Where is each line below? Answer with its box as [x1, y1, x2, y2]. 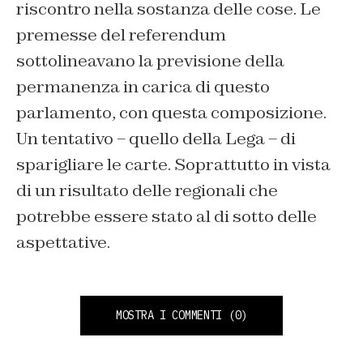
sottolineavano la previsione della [16, 50, 284, 72]
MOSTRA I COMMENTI [115, 308, 223, 323]
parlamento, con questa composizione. [16, 102, 327, 124]
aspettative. [16, 232, 110, 254]
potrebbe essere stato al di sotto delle [16, 206, 317, 228]
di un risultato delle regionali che [16, 180, 278, 202]
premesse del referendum [16, 24, 226, 46]
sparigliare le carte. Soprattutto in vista [16, 154, 331, 176]
